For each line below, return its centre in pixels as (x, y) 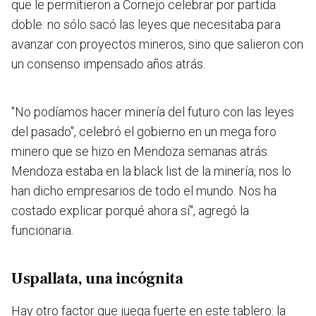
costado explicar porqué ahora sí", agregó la (130, 211)
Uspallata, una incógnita (97, 279)
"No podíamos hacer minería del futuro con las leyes (153, 112)
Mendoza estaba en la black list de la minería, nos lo (151, 171)
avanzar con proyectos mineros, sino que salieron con (157, 44)
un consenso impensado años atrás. (108, 64)
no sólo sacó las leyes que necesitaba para (164, 25)
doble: (29, 25)
